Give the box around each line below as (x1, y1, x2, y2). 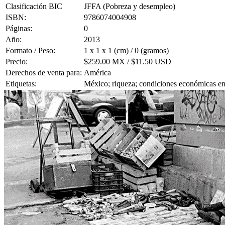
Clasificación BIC (6, 2, 62, 11)
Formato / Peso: (6, 46, 55, 55)
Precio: (6, 57, 28, 66)
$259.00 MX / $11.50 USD (84, 57, 171, 66)
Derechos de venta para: (6, 68, 82, 77)
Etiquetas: (6, 79, 37, 88)
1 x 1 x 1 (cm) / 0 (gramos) (84, 46, 169, 55)
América (84, 68, 111, 77)
